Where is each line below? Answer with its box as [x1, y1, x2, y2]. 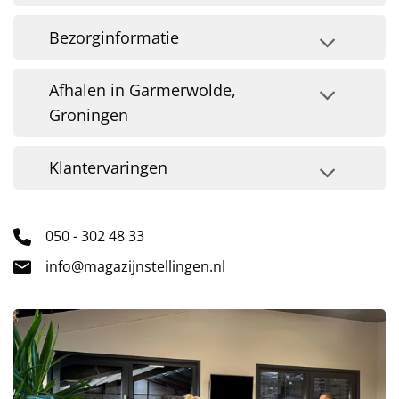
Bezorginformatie [49, 26, 180, 48]
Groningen [49, 104, 129, 126]
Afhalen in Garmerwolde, [49, 79, 237, 102]
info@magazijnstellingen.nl [45, 256, 225, 276]
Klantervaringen [49, 157, 168, 179]
